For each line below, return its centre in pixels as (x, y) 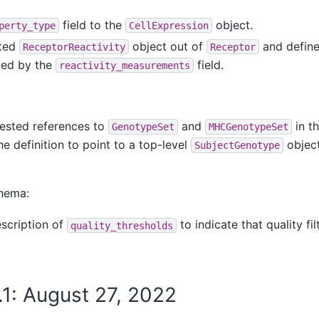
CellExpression (168, 25)
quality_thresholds (121, 225)
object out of (167, 46)
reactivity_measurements (124, 65)
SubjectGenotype (237, 145)
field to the (92, 25)
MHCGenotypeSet (248, 126)
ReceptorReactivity (74, 47)
